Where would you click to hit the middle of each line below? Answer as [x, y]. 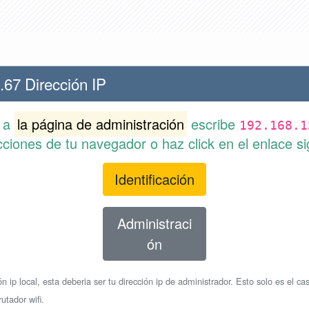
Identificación [154, 179]
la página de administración [101, 123]
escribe [213, 123]
